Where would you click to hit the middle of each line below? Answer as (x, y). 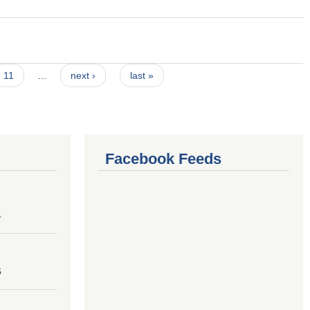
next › (83, 75)
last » (142, 75)
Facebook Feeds (163, 158)
